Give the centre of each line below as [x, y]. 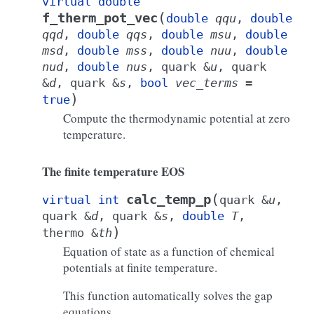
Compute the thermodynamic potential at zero [177, 118]
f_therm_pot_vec [100, 18]
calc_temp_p [169, 199]
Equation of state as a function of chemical [169, 251]
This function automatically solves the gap [168, 295]
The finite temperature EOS [113, 171]
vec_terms [207, 83]
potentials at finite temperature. [140, 267]
